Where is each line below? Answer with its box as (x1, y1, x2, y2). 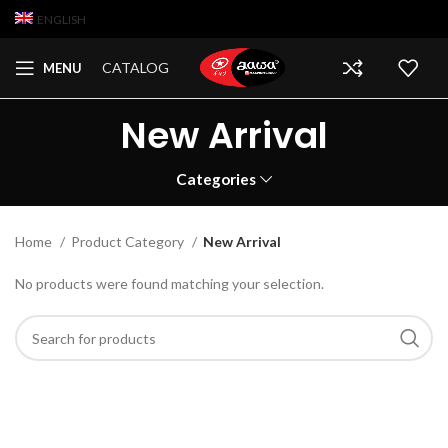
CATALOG (102, 59, 169, 76)
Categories (176, 170, 257, 188)
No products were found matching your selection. (15, 275, 324, 292)
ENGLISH (36, 11, 86, 27)
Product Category (71, 233, 187, 250)
